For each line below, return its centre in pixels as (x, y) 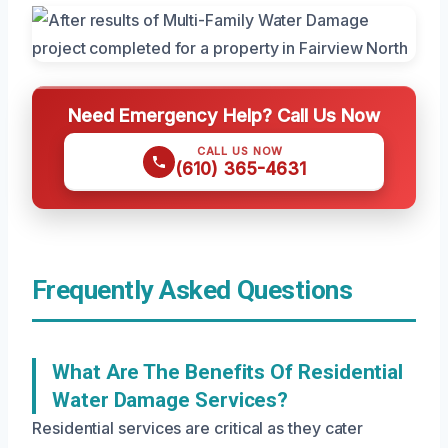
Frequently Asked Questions (192, 290)
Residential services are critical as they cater (198, 428)
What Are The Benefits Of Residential (228, 372)
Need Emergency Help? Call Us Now (224, 115)
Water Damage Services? (170, 400)
